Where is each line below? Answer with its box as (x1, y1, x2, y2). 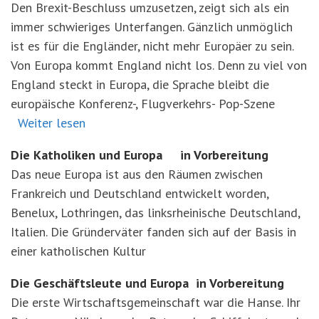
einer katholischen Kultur (11, 243, 146, 260)
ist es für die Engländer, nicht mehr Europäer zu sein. (11, 38, 293, 55)
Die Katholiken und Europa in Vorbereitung (11, 147, 268, 164)
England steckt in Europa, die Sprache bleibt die (11, 76, 269, 93)
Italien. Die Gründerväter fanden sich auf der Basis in (11, 224, 296, 241)
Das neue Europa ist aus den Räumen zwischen (11, 166, 263, 183)
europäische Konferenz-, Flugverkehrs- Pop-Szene (11, 95, 275, 113)
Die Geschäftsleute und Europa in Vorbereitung (11, 275, 284, 292)
